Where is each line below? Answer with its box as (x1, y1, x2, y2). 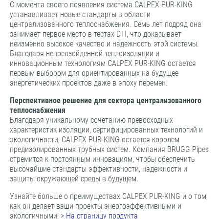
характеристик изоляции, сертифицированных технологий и (10, 125, 203, 135)
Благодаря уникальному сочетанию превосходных (10, 115, 173, 125)
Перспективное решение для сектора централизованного (10, 96, 201, 106)
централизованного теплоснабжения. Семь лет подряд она (10, 20, 201, 29)
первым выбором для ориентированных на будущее (10, 68, 178, 78)
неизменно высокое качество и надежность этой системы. (10, 39, 199, 49)
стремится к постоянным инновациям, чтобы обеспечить (10, 154, 195, 164)
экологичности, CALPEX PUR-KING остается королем (10, 135, 179, 145)
